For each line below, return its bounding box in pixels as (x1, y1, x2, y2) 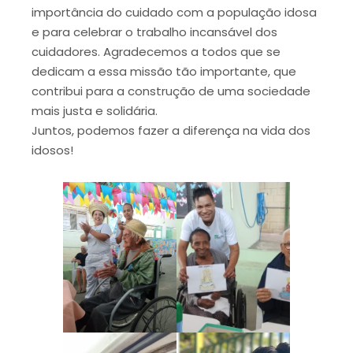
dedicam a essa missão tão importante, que (32, 62, 296, 80)
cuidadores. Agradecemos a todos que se (32, 43, 281, 60)
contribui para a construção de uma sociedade (32, 82, 310, 99)
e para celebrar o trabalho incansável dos (32, 23, 277, 40)
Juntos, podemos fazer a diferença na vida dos (32, 121, 310, 139)
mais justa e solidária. (32, 102, 158, 119)
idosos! (32, 141, 73, 158)
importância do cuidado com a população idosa (32, 3, 317, 20)
